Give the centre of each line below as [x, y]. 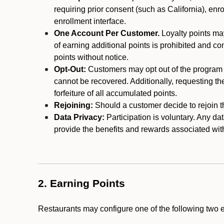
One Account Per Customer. [107, 33]
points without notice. [92, 57]
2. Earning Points [81, 183]
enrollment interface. [90, 21]
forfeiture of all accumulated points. [115, 93]
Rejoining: [73, 105]
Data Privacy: [79, 117]
